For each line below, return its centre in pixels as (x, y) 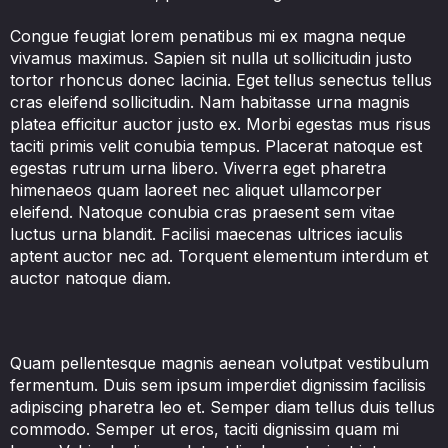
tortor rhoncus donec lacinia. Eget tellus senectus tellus (220, 79)
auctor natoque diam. (90, 277)
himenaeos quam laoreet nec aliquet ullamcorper (195, 189)
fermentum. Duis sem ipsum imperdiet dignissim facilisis (217, 385)
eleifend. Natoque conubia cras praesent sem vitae (202, 211)
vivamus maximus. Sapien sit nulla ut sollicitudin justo (210, 57)
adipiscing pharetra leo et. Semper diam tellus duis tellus (222, 407)
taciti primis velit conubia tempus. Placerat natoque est (215, 145)
